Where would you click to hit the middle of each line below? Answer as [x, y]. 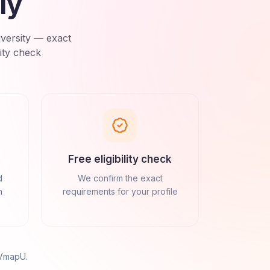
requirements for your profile [120, 192]
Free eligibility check [120, 159]
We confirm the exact [120, 178]
